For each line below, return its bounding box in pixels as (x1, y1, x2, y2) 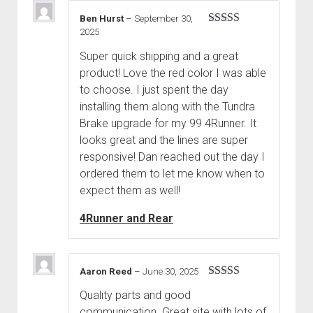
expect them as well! (80, 183, 180, 197)
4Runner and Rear (80, 211, 173, 225)
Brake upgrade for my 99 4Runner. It (80, 116, 256, 130)
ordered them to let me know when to (80, 166, 265, 180)
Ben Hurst (80, 13, 126, 24)
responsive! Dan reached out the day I (80, 150, 265, 163)
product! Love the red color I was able (80, 66, 266, 80)
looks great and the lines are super (80, 133, 248, 147)
